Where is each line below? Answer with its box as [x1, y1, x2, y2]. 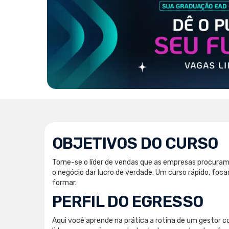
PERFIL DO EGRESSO [52, 192, 203, 211]
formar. [52, 178, 77, 187]
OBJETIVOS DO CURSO [52, 133, 218, 153]
